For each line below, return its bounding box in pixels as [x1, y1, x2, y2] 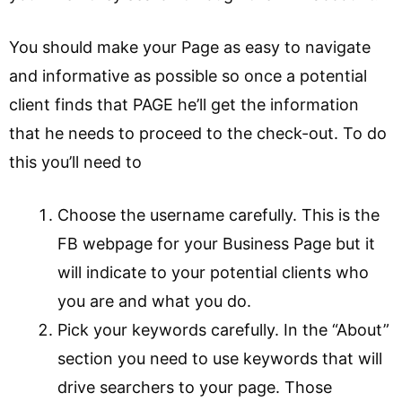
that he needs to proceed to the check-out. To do [9, 124, 387, 143]
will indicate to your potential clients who [57, 263, 369, 282]
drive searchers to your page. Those [57, 378, 332, 397]
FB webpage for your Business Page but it [57, 234, 375, 253]
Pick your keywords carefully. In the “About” [57, 320, 389, 339]
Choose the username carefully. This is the [57, 205, 380, 224]
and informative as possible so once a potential [9, 66, 367, 85]
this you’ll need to [9, 153, 142, 171]
